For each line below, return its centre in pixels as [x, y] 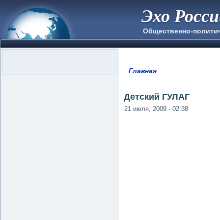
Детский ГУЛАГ [157, 96]
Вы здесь [149, 78]
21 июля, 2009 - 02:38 [156, 109]
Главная [142, 71]
